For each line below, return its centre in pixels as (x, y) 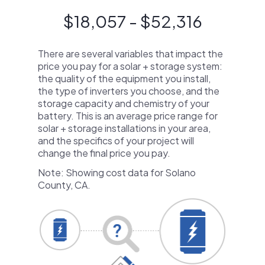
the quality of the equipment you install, (124, 78)
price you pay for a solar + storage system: (130, 66)
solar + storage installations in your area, (124, 128)
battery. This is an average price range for (128, 116)
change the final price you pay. (104, 153)
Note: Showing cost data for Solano (117, 172)
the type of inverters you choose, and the (129, 91)
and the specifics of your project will (116, 140)
